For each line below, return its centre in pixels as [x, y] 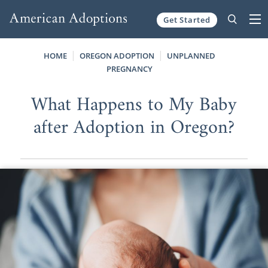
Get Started [187, 19]
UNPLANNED [191, 56]
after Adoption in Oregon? [134, 128]
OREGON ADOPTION [117, 56]
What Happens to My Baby [134, 105]
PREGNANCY [129, 69]
